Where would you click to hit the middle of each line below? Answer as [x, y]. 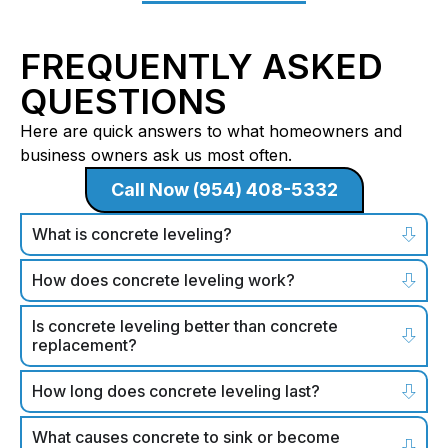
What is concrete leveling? [132, 233]
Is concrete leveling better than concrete [185, 325]
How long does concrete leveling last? [176, 390]
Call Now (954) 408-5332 [224, 189]
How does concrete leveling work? [163, 279]
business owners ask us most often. [156, 154]
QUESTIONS [123, 100]
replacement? [84, 344]
